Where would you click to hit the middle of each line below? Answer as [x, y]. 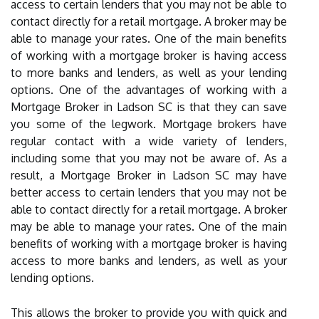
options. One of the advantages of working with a [149, 90]
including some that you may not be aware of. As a [149, 158]
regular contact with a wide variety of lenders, [149, 141]
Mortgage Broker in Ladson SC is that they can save [149, 107]
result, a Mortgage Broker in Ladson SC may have [149, 175]
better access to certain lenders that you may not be [149, 192]
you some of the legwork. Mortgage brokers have [149, 124]
